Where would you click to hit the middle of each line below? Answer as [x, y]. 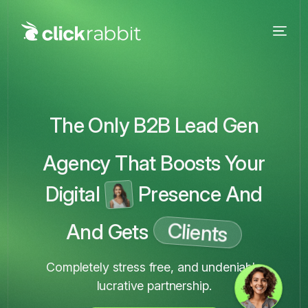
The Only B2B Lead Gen [154, 125]
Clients [198, 232]
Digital [73, 194]
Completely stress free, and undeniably [154, 267]
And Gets [107, 232]
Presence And [200, 194]
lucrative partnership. [154, 286]
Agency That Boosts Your [154, 163]
